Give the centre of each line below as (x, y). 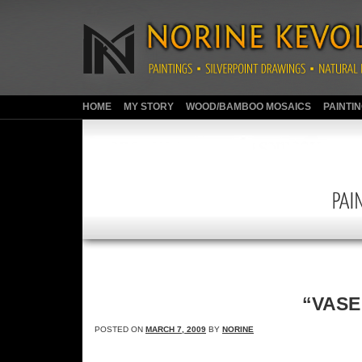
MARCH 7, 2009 (176, 329)
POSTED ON (120, 329)
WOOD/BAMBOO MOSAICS (248, 107)
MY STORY (149, 107)
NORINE (238, 329)
